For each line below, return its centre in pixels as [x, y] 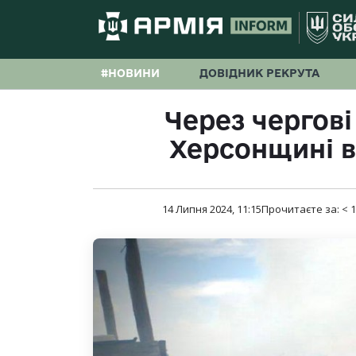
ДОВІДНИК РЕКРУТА [259, 73]
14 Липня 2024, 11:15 [212, 209]
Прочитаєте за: [302, 209]
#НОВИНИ [130, 73]
